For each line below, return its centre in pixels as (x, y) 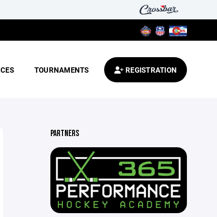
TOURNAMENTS (62, 70)
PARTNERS (64, 133)
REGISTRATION (150, 70)
